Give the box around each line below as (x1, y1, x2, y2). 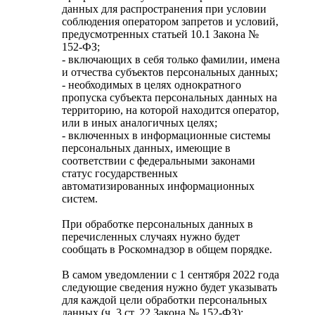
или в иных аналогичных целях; (62, 117, 217, 129)
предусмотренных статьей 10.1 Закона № (62, 28, 259, 41)
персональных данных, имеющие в (62, 142, 231, 155)
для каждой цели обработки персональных (62, 294, 267, 307)
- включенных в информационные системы (62, 129, 271, 142)
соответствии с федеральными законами (62, 155, 255, 167)
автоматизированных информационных (62, 180, 255, 193)
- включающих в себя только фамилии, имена (62, 53, 280, 66)
